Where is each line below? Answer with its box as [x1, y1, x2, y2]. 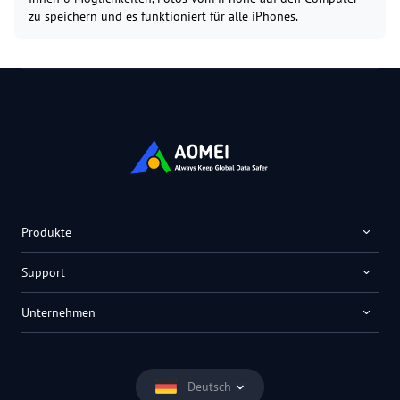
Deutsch [183, 379, 235, 396]
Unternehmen [21, 304, 96, 321]
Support [21, 264, 65, 281]
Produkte [21, 224, 71, 241]
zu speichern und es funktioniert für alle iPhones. [29, 8, 298, 25]
